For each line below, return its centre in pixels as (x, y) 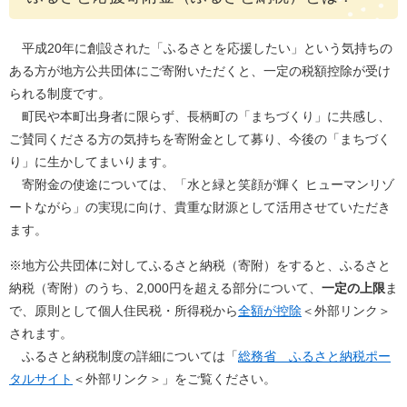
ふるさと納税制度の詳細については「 (124, 356)
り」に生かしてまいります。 (92, 162)
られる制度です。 (60, 94)
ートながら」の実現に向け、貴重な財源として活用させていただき (200, 207)
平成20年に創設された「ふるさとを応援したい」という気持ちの (201, 48)
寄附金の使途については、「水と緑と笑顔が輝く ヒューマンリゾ (202, 184)
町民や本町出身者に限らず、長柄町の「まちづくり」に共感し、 (200, 116)
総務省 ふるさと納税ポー (314, 356)
